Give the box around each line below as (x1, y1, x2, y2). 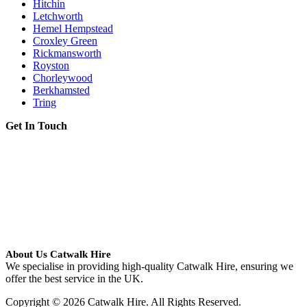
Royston (33, 59, 69, 71)
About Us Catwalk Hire (5, 248, 111, 260)
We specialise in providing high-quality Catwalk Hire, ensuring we (5, 260, 293, 272)
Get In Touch (5, 119, 67, 132)
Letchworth (33, 10, 83, 22)
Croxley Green (33, 34, 97, 47)
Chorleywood (33, 71, 93, 84)
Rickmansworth (33, 47, 101, 59)
